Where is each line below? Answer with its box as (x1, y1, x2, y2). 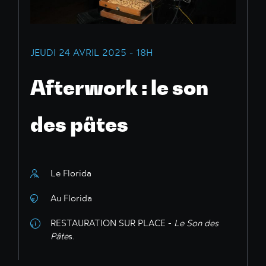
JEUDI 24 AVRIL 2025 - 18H (30, 46, 153, 59)
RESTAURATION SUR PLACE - (50, 217, 174, 229)
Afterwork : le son (30, 75, 208, 100)
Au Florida (50, 192, 92, 204)
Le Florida (50, 167, 91, 179)
